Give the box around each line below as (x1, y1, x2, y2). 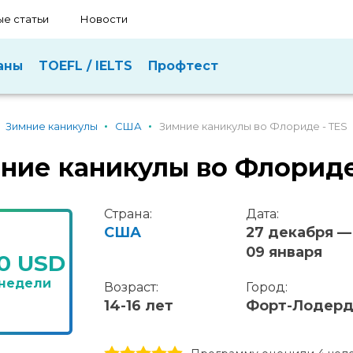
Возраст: (103, 280, 158, 295)
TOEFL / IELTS (39, 58, 132, 73)
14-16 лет (103, 297, 173, 314)
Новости (80, 13, 128, 25)
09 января (245, 243, 322, 261)
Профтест (148, 58, 218, 73)
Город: (245, 280, 288, 295)
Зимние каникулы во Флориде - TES (159, 120, 348, 132)
